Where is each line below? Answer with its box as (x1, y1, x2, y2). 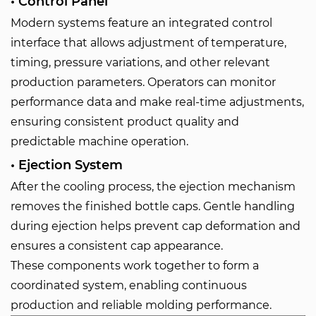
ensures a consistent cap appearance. (11, 239, 223, 253)
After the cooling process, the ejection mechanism (11, 180, 296, 193)
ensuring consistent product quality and (11, 115, 239, 128)
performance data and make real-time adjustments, (11, 95, 304, 109)
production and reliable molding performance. (11, 298, 272, 312)
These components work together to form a (11, 259, 259, 272)
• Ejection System (11, 157, 123, 173)
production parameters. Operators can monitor (11, 75, 276, 89)
